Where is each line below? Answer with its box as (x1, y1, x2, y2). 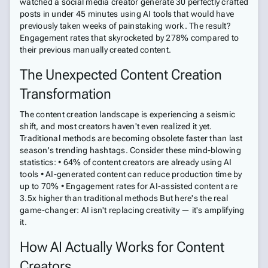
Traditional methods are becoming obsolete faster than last (20, 133, 243, 143)
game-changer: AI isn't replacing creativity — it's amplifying (20, 205, 245, 215)
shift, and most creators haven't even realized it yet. (20, 121, 212, 131)
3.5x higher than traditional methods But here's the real (20, 193, 228, 203)
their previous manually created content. (20, 45, 171, 54)
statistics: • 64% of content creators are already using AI (20, 157, 232, 167)
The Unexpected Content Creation (20, 66, 222, 83)
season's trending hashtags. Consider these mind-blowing (20, 145, 241, 155)
